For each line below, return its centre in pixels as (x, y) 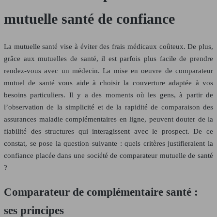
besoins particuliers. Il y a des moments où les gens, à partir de (108, 95)
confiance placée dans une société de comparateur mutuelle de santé (108, 156)
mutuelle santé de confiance (89, 19)
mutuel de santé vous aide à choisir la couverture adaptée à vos (108, 83)
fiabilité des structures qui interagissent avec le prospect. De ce (108, 132)
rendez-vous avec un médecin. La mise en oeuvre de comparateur (108, 71)
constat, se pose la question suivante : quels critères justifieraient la (108, 144)
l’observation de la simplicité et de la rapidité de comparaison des (108, 107)
